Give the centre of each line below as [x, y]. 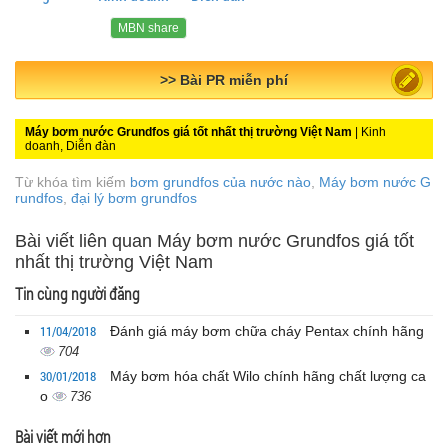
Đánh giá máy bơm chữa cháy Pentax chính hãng [267, 330]
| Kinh [369, 131]
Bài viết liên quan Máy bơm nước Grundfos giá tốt [214, 240]
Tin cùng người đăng [77, 293]
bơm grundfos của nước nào [220, 181]
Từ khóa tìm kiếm [72, 181]
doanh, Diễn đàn [70, 145]
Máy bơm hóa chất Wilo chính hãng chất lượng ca [268, 375]
